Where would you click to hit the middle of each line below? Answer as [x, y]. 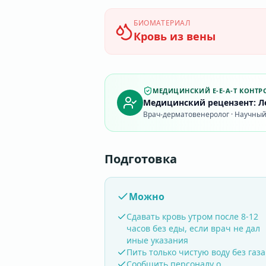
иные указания [157, 240]
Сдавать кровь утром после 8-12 [192, 216]
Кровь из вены [175, 36]
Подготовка [141, 159]
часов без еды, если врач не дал [193, 228]
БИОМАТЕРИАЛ [162, 23]
